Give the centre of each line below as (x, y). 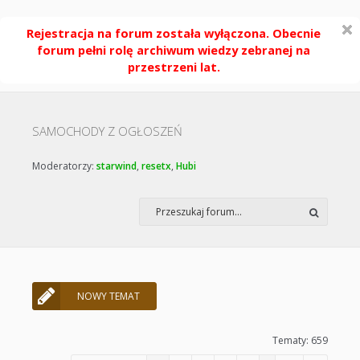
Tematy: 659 (300, 340)
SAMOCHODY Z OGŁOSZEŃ (107, 131)
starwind (117, 166)
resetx (156, 166)
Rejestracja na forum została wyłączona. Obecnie (174, 33)
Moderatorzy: (64, 166)
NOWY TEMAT (108, 296)
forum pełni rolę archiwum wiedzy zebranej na (174, 50)
